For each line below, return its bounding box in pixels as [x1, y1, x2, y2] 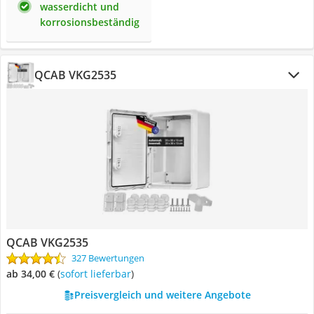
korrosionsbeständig [40, 15, 139, 29]
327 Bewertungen [71, 252, 144, 264]
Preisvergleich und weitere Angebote [74, 288, 251, 301]
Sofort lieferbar [65, 267, 131, 280]
